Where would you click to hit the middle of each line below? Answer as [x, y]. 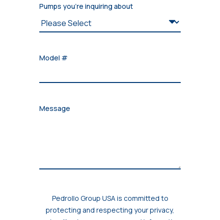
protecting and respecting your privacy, [110, 210]
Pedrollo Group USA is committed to [110, 198]
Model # [54, 58]
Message [55, 109]
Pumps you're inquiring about [86, 6]
